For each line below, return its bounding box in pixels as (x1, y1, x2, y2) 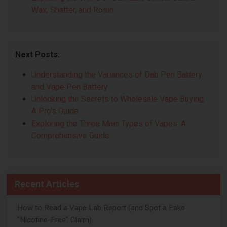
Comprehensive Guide (31, 130, 110, 140)
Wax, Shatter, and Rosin (31, 5, 114, 15)
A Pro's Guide (31, 106, 79, 116)
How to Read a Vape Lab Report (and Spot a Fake (17, 203, 185, 212)
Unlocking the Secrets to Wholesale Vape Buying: (31, 94, 206, 104)
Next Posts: (15, 49, 60, 59)
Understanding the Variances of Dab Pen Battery (31, 69, 203, 80)
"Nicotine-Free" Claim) (17, 215, 92, 224)
